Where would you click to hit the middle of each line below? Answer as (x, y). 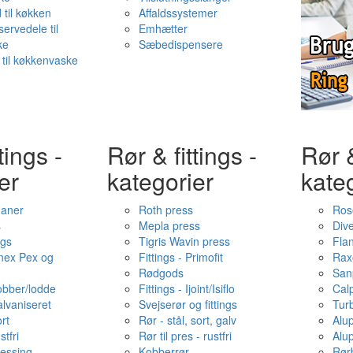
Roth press (165, 210)
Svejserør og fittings (188, 304)
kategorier (160, 181)
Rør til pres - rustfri (185, 336)
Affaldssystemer (178, 13)
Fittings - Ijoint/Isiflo (186, 288)
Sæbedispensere (180, 44)
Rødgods (161, 273)
